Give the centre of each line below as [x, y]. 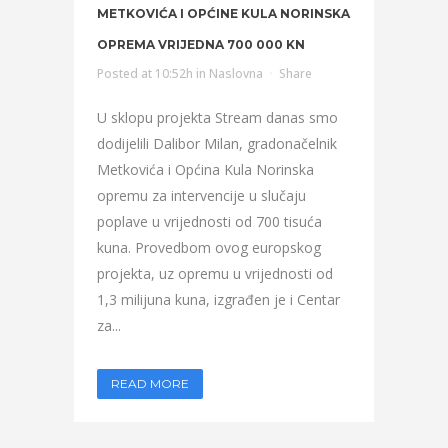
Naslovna [236, 73]
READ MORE [150, 383]
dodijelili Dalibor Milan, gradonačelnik [217, 143]
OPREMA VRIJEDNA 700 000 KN [201, 44]
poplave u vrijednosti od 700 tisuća [209, 221]
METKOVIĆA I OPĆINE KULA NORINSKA [223, 13]
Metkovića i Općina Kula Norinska [205, 169]
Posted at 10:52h [145, 73]
